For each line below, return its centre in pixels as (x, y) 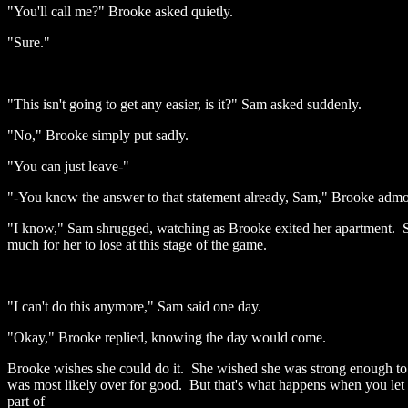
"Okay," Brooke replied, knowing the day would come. (167, 337)
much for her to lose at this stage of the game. (137, 245)
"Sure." (29, 42)
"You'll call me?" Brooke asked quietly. (120, 11)
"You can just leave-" (68, 166)
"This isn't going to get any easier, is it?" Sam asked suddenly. (184, 104)
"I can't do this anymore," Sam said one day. (134, 306)
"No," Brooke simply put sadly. (98, 135)
